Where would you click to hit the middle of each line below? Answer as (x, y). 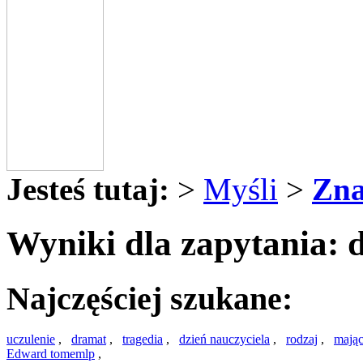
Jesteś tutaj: (88, 189)
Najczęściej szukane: (149, 298)
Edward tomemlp (51, 354)
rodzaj (302, 340)
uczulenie (31, 340)
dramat (89, 340)
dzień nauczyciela (224, 340)
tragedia (143, 340)
